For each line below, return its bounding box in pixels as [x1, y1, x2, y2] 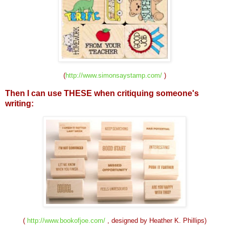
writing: [5, 99, 34, 108]
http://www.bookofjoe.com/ [27, 217, 105, 225]
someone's [156, 88, 199, 98]
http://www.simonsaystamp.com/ [65, 71, 162, 79]
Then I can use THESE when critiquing [5, 88, 156, 98]
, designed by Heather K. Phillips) [105, 217, 207, 225]
